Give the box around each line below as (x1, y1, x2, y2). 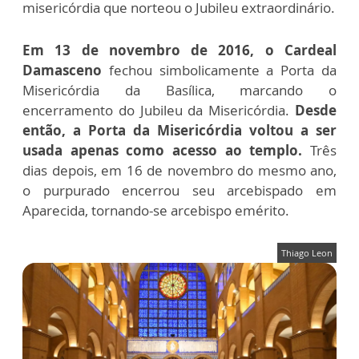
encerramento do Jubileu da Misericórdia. (22, 100, 295, 119)
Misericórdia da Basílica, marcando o (22, 80, 337, 99)
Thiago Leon (281, 246, 333, 259)
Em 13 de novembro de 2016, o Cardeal (22, 40, 337, 59)
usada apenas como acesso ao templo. (22, 140, 303, 159)
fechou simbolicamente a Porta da (108, 60, 337, 79)
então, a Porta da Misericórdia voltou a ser (22, 120, 337, 139)
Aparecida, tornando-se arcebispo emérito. (22, 200, 289, 220)
